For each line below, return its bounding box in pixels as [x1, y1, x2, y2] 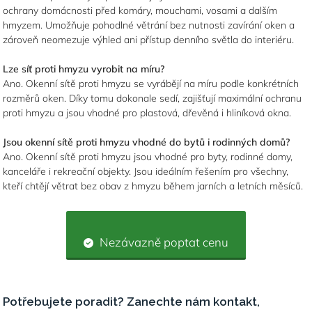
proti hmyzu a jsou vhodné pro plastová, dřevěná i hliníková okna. [3, 107, 292, 119]
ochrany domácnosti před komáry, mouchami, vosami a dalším [3, 4, 278, 17]
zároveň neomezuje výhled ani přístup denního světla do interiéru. [3, 33, 295, 46]
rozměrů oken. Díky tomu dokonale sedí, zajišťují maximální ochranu [3, 92, 302, 104]
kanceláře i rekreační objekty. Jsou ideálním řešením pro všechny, [3, 165, 289, 178]
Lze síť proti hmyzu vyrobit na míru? [3, 63, 165, 75]
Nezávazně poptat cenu [97, 235, 228, 249]
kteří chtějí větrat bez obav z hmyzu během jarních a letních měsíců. [3, 180, 304, 192]
